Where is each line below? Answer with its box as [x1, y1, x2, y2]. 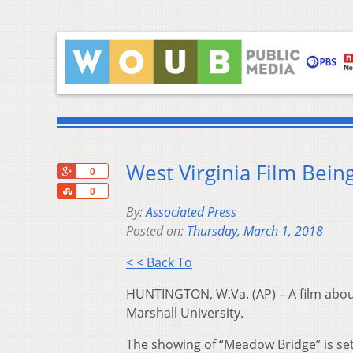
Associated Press [146, 203, 236, 221]
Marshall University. [126, 304, 243, 322]
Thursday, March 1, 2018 [187, 222, 323, 240]
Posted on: [126, 222, 187, 240]
